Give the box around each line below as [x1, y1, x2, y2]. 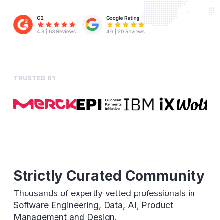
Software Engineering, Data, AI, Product [13, 199, 173, 210]
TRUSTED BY [13, 74, 56, 82]
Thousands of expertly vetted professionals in [13, 188, 195, 198]
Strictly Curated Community [13, 167, 205, 185]
